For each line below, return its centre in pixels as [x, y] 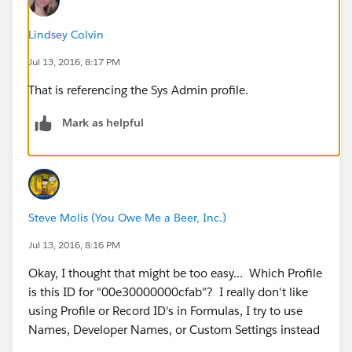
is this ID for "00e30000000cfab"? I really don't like [168, 291]
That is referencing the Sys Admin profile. [138, 90]
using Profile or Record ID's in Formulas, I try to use [165, 310]
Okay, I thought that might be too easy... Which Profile [175, 273]
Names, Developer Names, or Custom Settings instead [174, 329]
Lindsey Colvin [66, 34]
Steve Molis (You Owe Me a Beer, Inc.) [127, 217]
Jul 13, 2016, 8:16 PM [74, 244]
